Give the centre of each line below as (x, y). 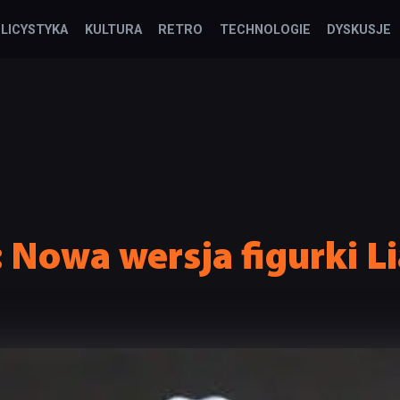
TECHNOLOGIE (265, 30)
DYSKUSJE (358, 30)
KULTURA (113, 30)
